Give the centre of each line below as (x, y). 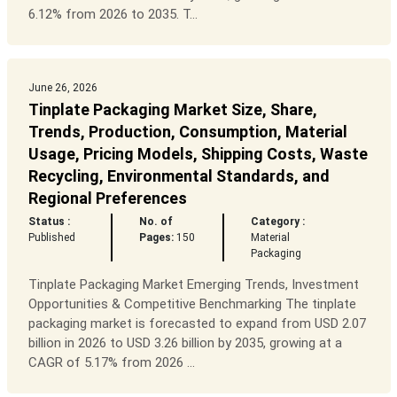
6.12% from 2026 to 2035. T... (113, 15)
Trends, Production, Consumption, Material (187, 132)
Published (51, 238)
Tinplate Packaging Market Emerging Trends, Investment (193, 285)
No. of (156, 222)
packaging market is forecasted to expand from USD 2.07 (197, 324)
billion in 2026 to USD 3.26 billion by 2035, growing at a (185, 343)
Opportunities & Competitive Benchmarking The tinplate (192, 304)
